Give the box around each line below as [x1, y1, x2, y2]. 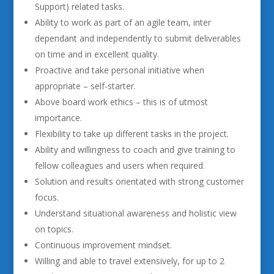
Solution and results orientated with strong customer [34, 176, 244, 187]
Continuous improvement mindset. [34, 239, 172, 251]
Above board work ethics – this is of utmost [34, 96, 208, 108]
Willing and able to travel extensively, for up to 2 [34, 255, 224, 267]
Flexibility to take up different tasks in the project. [34, 128, 229, 139]
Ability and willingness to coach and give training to [34, 144, 235, 155]
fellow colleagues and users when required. [34, 160, 205, 171]
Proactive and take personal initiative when [34, 64, 204, 76]
